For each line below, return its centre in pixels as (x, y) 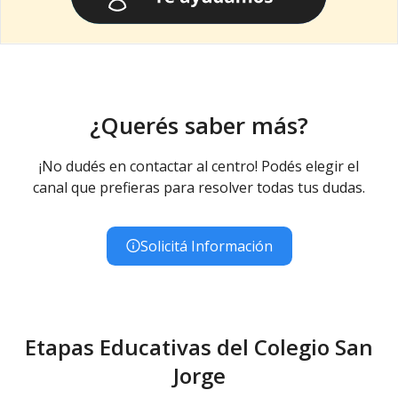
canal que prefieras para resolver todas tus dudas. (199, 187)
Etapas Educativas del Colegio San (199, 346)
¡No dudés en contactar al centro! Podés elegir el (199, 166)
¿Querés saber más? (199, 125)
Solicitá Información (206, 246)
